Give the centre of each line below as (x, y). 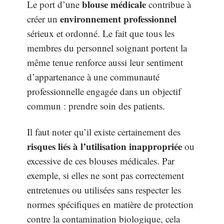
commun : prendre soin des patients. (96, 106)
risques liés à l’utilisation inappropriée (104, 146)
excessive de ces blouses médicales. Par (101, 160)
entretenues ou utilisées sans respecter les (104, 189)
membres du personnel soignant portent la (107, 48)
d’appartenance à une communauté (93, 77)
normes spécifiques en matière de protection (110, 204)
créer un (43, 19)
